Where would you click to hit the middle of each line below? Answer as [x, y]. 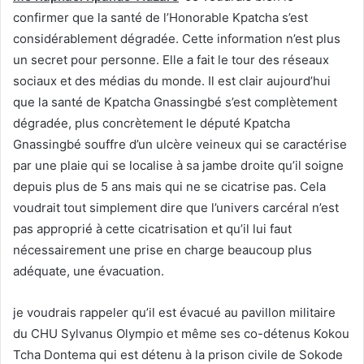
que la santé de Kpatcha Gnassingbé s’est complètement [175, 102]
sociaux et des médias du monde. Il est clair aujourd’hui [172, 80]
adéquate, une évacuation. [89, 271]
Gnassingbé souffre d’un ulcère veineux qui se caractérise [180, 144]
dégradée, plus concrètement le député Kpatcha [152, 123]
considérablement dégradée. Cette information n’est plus [177, 38]
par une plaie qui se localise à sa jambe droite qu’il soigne [178, 165]
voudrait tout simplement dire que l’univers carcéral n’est [176, 207]
